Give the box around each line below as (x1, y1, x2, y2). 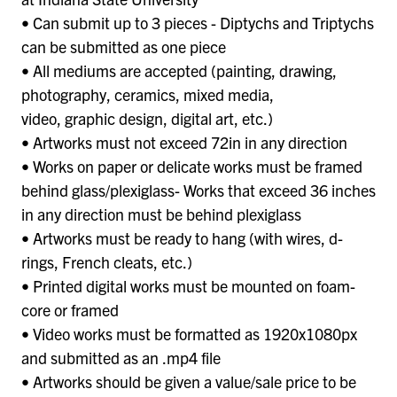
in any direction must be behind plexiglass (21, 203, 301, 224)
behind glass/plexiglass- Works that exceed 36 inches (21, 179, 376, 200)
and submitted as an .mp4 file (21, 346, 221, 368)
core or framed (21, 299, 119, 320)
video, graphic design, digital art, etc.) (21, 107, 276, 128)
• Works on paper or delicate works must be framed (21, 155, 362, 176)
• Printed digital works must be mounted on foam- (21, 275, 355, 296)
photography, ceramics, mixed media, (21, 83, 277, 105)
